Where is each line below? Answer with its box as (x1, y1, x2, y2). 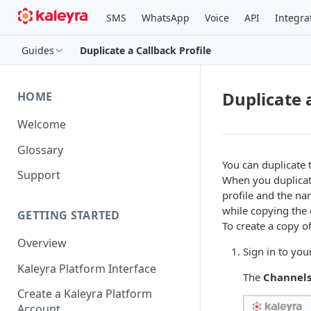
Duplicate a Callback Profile (80, 43, 211, 57)
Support (17, 167, 60, 183)
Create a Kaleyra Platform (17, 286, 152, 302)
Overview (17, 235, 67, 251)
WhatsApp (141, 10, 190, 24)
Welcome (17, 116, 66, 132)
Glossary (17, 142, 63, 158)
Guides (22, 43, 54, 57)
